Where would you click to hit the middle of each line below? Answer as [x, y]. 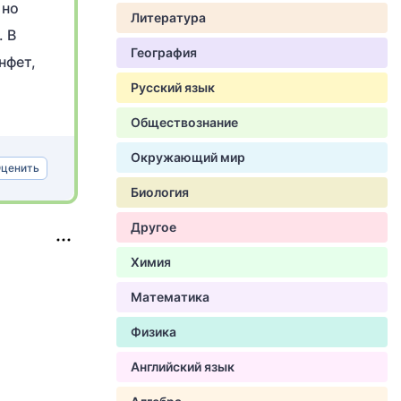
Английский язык [183, 367]
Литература [168, 17]
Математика [170, 297]
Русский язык [173, 87]
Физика [154, 332]
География [164, 52]
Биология [160, 192]
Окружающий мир [188, 157]
